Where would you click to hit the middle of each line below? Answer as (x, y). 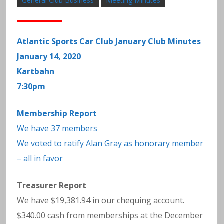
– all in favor (40, 158)
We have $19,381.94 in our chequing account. (101, 200)
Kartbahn (36, 71)
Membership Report (57, 113)
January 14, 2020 (49, 56)
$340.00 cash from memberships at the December (110, 215)
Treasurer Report (52, 185)
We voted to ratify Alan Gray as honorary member (110, 143)
